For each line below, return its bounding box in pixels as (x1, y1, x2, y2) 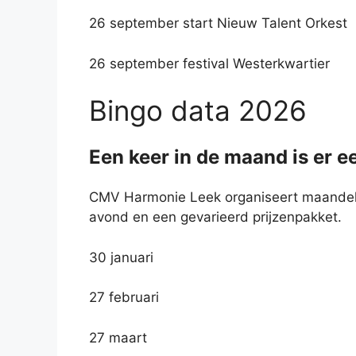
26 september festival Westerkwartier (89, 55, 330, 72)
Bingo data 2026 (89, 94, 307, 127)
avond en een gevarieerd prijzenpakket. (89, 209, 342, 225)
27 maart (89, 329, 147, 346)
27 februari (89, 289, 159, 305)
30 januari (89, 249, 153, 265)
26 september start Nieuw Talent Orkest (89, 15, 347, 31)
